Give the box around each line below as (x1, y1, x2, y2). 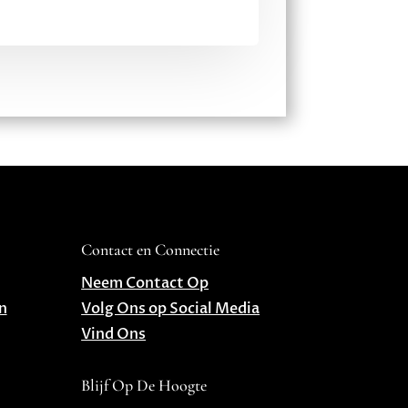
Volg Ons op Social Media (81, 299, 260, 320)
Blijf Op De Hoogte (81, 375, 208, 396)
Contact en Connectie (81, 240, 220, 260)
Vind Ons (81, 324, 147, 345)
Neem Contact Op (81, 273, 209, 294)
